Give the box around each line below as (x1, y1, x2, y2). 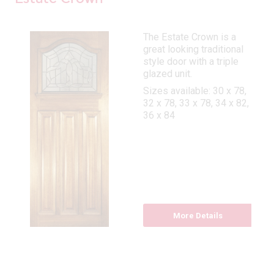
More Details (172, 211, 223, 221)
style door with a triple (143, 56, 239, 68)
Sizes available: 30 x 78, (143, 85, 246, 97)
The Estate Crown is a (143, 31, 236, 43)
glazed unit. (143, 68, 192, 80)
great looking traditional (143, 43, 243, 56)
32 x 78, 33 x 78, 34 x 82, (143, 97, 249, 109)
